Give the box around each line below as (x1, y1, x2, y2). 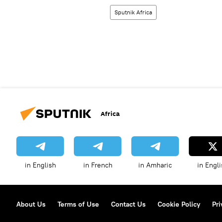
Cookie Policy (158, 200, 200, 209)
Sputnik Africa (114, 8, 152, 16)
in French (83, 161, 112, 170)
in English (24, 161, 56, 170)
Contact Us (111, 200, 146, 209)
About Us (16, 200, 46, 209)
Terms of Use (57, 200, 99, 209)
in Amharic (138, 161, 172, 170)
